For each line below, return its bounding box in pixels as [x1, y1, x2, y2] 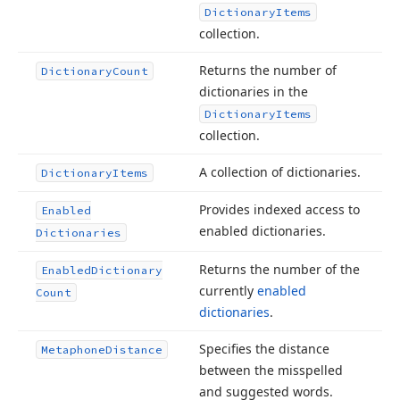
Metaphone [41, 343, 105, 356]
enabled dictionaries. [199, 222, 326, 239]
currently [199, 282, 257, 299]
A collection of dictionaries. [199, 163, 361, 180]
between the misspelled [199, 362, 343, 379]
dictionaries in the [199, 83, 308, 100]
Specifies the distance [199, 340, 329, 357]
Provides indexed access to [199, 201, 360, 218]
